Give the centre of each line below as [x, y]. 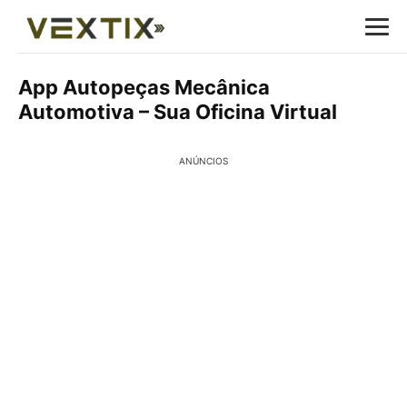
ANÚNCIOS [203, 161]
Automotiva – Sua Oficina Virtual [178, 112]
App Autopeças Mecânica [144, 87]
